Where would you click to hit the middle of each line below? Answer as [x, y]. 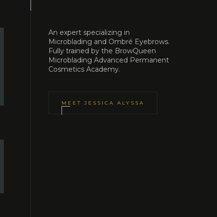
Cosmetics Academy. [84, 69]
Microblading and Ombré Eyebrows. [109, 42]
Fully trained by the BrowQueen [102, 51]
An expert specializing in [89, 32]
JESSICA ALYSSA [114, 103]
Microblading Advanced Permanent [109, 60]
